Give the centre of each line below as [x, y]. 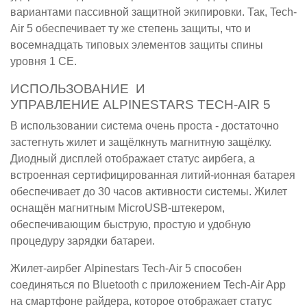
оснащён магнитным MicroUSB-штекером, [118, 208]
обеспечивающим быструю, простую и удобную [131, 225]
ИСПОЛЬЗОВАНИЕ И [78, 89]
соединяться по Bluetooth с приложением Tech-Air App [148, 285]
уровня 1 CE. [44, 62]
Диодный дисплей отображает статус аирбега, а [133, 159]
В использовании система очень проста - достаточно [145, 126]
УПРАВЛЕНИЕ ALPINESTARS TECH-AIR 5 [140, 105]
